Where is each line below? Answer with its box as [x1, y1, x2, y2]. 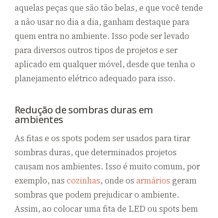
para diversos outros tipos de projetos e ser [15, 44, 178, 56]
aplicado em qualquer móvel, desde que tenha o [15, 58, 195, 70]
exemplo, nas [15, 174, 67, 186]
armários [136, 174, 170, 186]
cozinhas [67, 174, 100, 186]
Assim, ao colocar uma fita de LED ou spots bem [15, 202, 198, 215]
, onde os [100, 174, 136, 186]
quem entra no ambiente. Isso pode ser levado [15, 30, 189, 42]
